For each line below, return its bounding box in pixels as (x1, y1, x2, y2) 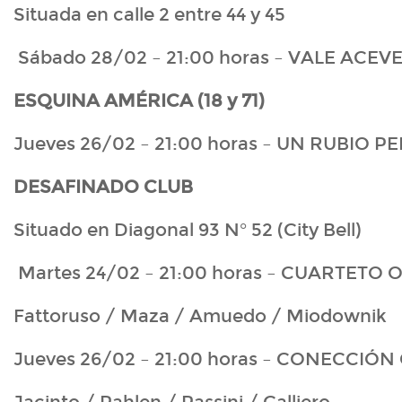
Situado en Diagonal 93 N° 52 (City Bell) (13, 219, 362, 241)
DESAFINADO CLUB (13, 176, 193, 198)
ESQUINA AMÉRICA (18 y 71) (13, 90, 265, 112)
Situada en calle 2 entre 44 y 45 (13, 4, 285, 26)
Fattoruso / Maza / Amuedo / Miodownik (13, 305, 387, 328)
